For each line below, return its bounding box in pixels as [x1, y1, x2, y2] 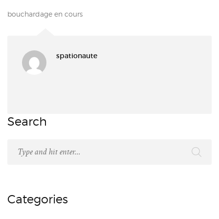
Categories [7, 192, 68, 206]
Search [7, 114, 47, 129]
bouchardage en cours [7, 10, 83, 18]
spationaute [56, 51, 97, 60]
